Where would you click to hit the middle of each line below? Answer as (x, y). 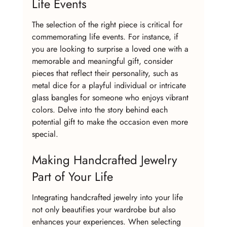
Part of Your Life (72, 177)
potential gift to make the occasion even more (111, 122)
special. (45, 134)
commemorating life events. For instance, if (106, 36)
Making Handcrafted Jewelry (106, 160)
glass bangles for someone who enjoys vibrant (111, 97)
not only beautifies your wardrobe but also (105, 209)
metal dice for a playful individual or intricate (110, 85)
